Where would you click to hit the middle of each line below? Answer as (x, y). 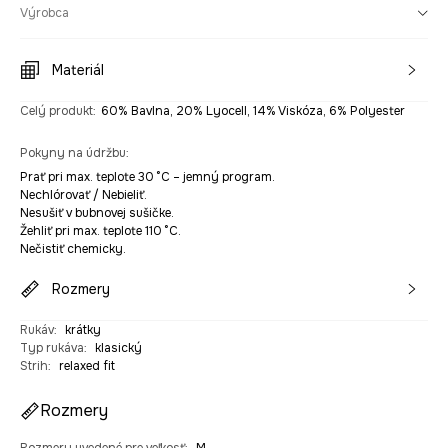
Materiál (78, 70)
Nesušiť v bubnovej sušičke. (97, 213)
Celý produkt (56, 111)
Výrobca (44, 13)
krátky (83, 330)
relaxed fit (87, 366)
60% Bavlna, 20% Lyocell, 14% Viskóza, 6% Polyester (253, 111)
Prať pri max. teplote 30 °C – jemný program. (147, 177)
